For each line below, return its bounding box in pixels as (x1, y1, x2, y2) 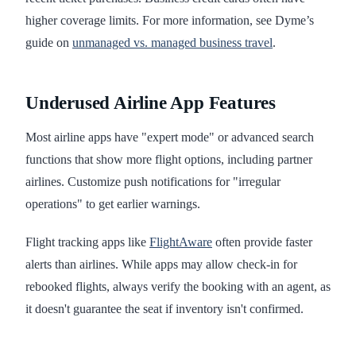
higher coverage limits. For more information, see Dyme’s (25, 14, 314, 28)
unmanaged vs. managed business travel (72, 36, 273, 50)
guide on (25, 36, 72, 50)
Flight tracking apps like (25, 235, 149, 250)
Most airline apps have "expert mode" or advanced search (25, 130, 314, 145)
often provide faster (212, 235, 312, 250)
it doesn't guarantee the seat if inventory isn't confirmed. (25, 302, 304, 316)
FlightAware (149, 235, 212, 250)
